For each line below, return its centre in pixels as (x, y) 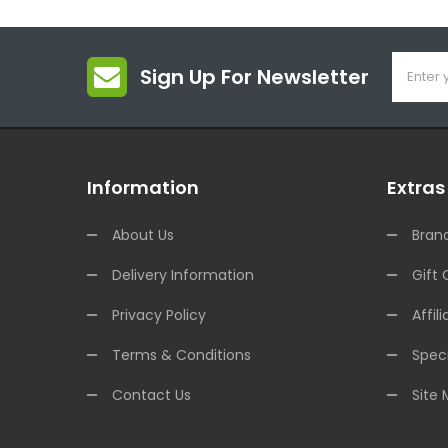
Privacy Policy (159, 315)
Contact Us (151, 395)
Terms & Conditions (181, 355)
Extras (416, 188)
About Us (143, 235)
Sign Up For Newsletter (254, 77)
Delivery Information (183, 275)
